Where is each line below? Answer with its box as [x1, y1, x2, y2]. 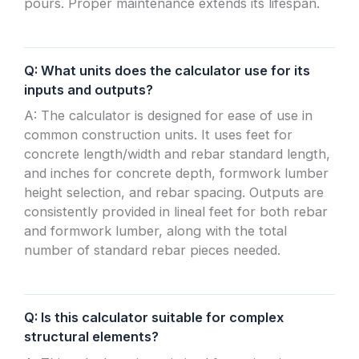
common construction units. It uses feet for [24, 127, 293, 143]
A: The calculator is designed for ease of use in [24, 107, 313, 124]
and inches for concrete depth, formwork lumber [24, 165, 329, 182]
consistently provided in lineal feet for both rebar [24, 204, 329, 220]
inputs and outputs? [24, 82, 154, 99]
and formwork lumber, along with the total [24, 223, 288, 240]
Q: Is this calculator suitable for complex [24, 309, 284, 326]
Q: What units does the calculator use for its [24, 63, 311, 79]
